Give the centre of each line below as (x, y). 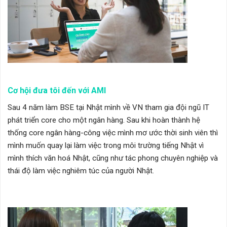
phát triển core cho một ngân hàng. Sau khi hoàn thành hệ (104, 120)
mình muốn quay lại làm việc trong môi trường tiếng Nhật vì (106, 145)
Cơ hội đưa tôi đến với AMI (57, 90)
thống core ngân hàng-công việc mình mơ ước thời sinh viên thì (113, 133)
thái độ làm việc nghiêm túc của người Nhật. (81, 171)
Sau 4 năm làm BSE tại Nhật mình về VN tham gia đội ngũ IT (108, 107)
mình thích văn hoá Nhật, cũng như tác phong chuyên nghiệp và (113, 158)
